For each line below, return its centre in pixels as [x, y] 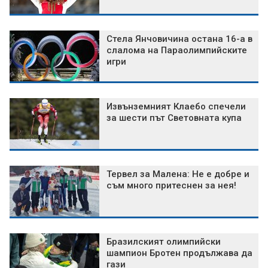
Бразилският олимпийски [164, 242]
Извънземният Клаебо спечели [176, 107]
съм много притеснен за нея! [171, 186]
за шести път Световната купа [174, 118]
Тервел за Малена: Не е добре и [178, 174]
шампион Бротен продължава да [179, 253]
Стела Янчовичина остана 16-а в [179, 39]
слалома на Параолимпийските [177, 51]
